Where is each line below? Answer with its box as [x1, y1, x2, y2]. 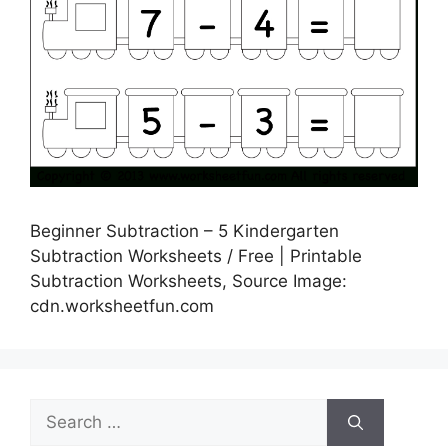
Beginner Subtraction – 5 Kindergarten [30, 221, 339, 242]
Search [29, 400, 85, 421]
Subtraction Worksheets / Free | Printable [30, 246, 362, 267]
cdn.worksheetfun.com [30, 296, 214, 317]
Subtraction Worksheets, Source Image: [30, 271, 347, 292]
